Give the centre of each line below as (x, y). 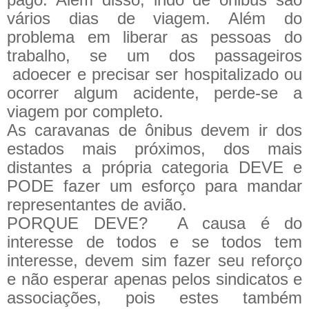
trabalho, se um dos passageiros (154, 55)
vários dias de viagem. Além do (154, 18)
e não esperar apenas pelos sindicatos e (154, 279)
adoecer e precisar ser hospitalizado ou (154, 74)
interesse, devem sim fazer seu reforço (154, 260)
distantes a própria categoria (123, 167)
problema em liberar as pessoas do (154, 37)
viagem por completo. (85, 111)
